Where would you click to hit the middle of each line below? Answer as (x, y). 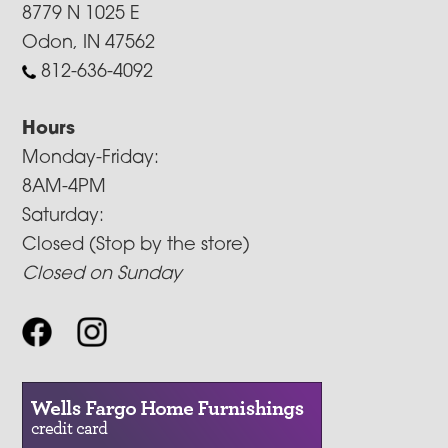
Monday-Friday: (91, 158)
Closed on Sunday (102, 274)
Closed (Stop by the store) (136, 245)
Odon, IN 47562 (89, 43)
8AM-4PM (64, 187)
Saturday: (63, 216)
